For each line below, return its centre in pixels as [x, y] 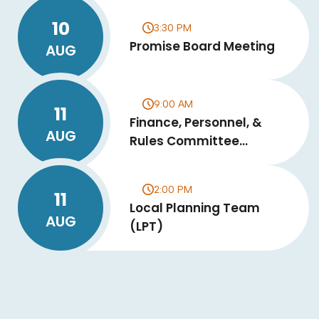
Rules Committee [184, 141]
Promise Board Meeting [202, 46]
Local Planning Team [195, 208]
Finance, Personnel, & [196, 122]
